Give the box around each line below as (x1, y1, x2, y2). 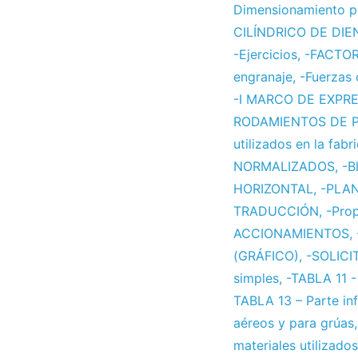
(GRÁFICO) (233, 248, 299, 265)
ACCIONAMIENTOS (233, 225, 349, 242)
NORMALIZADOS (233, 158, 335, 175)
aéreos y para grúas (233, 315, 354, 332)
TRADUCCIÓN (233, 203, 319, 220)
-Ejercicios (233, 46, 297, 63)
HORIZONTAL (233, 181, 313, 197)
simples (233, 270, 279, 287)
